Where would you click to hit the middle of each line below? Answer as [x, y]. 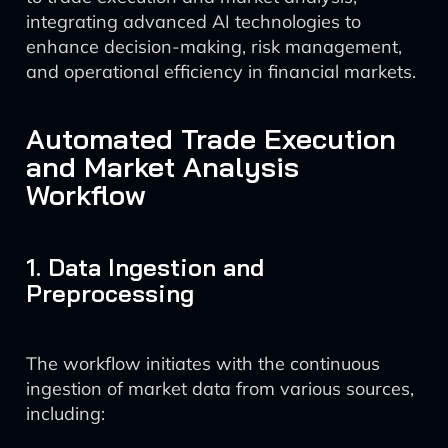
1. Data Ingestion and [145, 267]
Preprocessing [110, 293]
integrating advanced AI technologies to [193, 21]
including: [65, 413]
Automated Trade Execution [211, 138]
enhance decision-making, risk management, [214, 46]
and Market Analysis [162, 166]
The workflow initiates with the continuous [203, 363]
